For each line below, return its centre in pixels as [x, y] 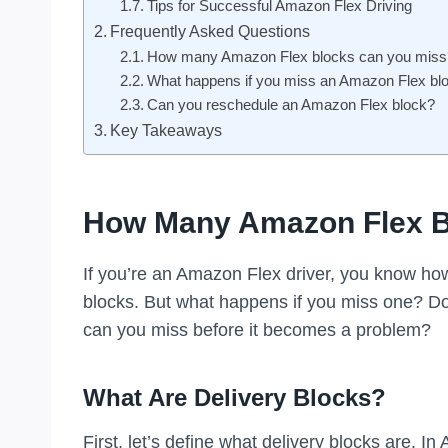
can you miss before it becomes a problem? [257, 329]
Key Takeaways [166, 129]
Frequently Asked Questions [210, 30]
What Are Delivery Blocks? [234, 397]
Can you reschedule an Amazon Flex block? [290, 104]
